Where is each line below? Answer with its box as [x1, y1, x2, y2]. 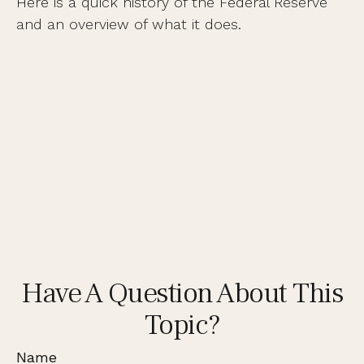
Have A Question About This [21, 275, 343, 312]
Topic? [144, 306, 220, 344]
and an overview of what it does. [16, 15, 241, 32]
